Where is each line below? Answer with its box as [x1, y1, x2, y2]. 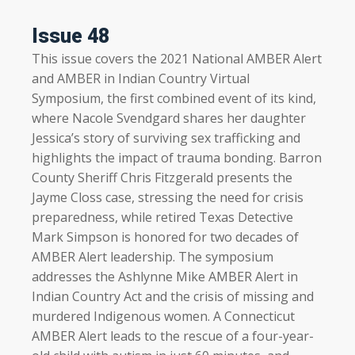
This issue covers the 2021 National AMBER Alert [32, 49, 322, 67]
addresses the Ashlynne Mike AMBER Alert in [32, 267, 298, 285]
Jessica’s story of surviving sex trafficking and [32, 128, 300, 147]
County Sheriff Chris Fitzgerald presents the [32, 168, 292, 186]
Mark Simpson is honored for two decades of [32, 227, 299, 246]
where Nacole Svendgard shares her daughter [32, 109, 306, 127]
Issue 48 [32, 24, 109, 48]
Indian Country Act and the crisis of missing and [32, 287, 314, 305]
